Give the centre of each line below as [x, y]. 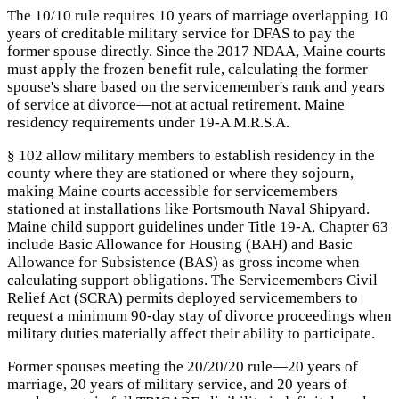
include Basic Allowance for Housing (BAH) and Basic [180, 244]
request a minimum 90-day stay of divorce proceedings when [199, 315]
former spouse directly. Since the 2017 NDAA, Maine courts [196, 51]
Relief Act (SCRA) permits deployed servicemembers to [183, 297]
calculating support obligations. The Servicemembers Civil [192, 280]
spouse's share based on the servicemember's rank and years [196, 86]
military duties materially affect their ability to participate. [191, 333]
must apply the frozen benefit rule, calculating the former [187, 69]
